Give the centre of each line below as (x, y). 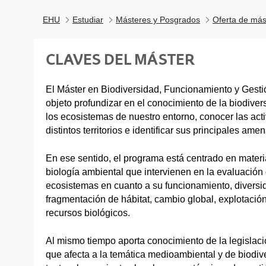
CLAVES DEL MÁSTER (120, 59)
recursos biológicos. (88, 213)
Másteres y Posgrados (158, 20)
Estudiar (88, 20)
